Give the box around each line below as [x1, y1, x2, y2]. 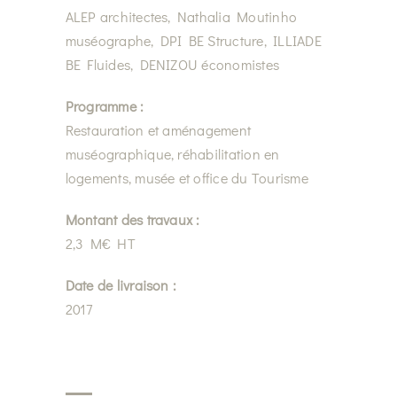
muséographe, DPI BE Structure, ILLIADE [65, 30, 322, 50]
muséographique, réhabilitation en [65, 144, 280, 163]
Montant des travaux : [65, 209, 200, 229]
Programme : [65, 96, 144, 115]
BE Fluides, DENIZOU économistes [65, 54, 280, 74]
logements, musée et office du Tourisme [65, 167, 308, 187]
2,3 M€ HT [65, 233, 136, 253]
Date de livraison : [65, 275, 177, 294]
